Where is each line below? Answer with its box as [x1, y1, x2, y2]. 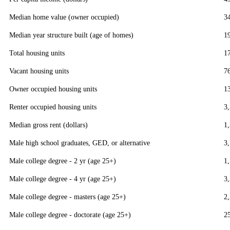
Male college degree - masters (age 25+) [9, 193, 126, 201]
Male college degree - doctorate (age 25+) [9, 210, 131, 219]
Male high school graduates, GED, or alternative [9, 139, 150, 147]
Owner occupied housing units [9, 85, 97, 93]
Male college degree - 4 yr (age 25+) [9, 175, 116, 183]
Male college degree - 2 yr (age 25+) [9, 157, 116, 165]
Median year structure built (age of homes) [9, 31, 133, 40]
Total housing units [9, 49, 65, 57]
